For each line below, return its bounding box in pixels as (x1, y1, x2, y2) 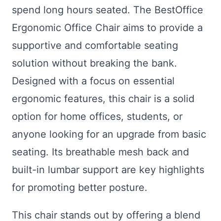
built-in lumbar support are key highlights (12, 164, 204, 176)
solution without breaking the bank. (12, 57, 177, 70)
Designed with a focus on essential (12, 75, 175, 87)
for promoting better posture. (12, 182, 147, 194)
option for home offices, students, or (12, 110, 183, 123)
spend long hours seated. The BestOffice (12, 4, 203, 16)
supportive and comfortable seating (12, 39, 178, 52)
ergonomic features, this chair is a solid (12, 93, 194, 105)
